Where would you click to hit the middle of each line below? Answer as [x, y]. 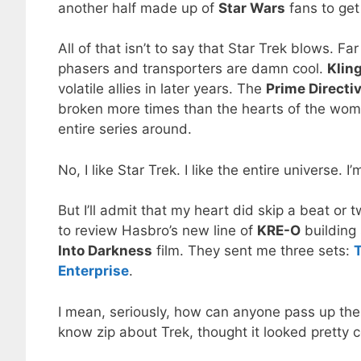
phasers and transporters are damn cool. [193, 69]
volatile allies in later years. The [162, 89]
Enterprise [93, 271]
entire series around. [125, 129]
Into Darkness [105, 251]
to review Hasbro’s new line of [158, 231]
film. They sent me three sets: [253, 251]
